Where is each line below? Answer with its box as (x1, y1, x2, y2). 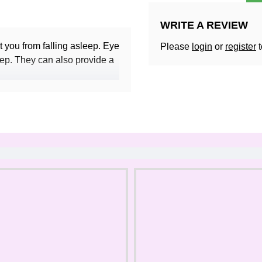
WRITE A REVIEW (160, 19, 248, 31)
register (225, 41, 256, 51)
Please (160, 41, 192, 51)
